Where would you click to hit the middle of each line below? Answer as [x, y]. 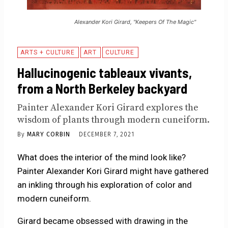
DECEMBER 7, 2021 [107, 135]
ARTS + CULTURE [48, 53]
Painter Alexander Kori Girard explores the [108, 108]
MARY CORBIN [49, 134]
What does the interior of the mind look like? [102, 158]
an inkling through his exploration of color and [105, 185]
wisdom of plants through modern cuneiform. [114, 120]
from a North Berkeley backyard [103, 89]
